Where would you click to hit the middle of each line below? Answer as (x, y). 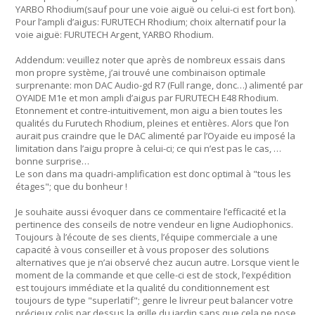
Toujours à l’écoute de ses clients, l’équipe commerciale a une (147, 237)
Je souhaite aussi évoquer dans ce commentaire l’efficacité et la (151, 212)
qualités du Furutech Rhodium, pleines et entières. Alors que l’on (152, 123)
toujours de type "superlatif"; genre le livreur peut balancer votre (154, 300)
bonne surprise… (52, 161)
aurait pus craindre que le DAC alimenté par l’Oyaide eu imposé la (155, 136)
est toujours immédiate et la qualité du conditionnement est (142, 288)
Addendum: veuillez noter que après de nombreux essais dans (150, 60)
